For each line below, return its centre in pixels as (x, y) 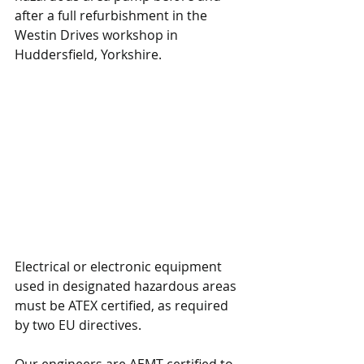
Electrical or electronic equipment (120, 266)
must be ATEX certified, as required (123, 305)
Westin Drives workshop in (98, 35)
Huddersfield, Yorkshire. (88, 54)
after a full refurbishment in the (113, 15)
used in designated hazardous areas (127, 286)
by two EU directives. (78, 325)
